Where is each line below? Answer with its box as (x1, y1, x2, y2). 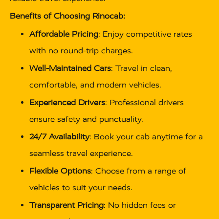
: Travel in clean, (111, 64, 172, 73)
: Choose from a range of (91, 166, 186, 176)
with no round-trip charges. (29, 46, 133, 56)
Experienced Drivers (29, 98, 105, 108)
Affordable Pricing (29, 29, 98, 39)
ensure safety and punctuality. (29, 114, 143, 124)
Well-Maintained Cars (29, 64, 111, 73)
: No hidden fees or (104, 200, 176, 210)
